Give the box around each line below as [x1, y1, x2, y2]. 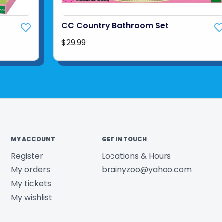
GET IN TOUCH [102, 135, 147, 144]
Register [10, 150, 43, 162]
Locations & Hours [102, 150, 171, 162]
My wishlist [10, 192, 52, 204]
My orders [10, 164, 50, 176]
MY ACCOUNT [10, 135, 55, 144]
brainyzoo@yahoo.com [102, 164, 192, 176]
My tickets [10, 178, 51, 190]
